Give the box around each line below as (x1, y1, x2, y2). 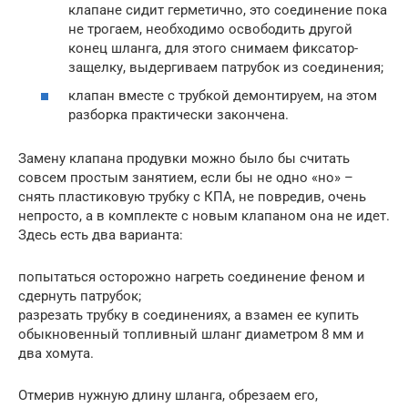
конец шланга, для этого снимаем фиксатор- (68, 39, 358, 56)
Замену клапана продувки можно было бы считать (18, 150, 350, 168)
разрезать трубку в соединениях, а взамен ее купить (18, 307, 359, 324)
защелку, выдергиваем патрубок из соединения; (68, 58, 383, 76)
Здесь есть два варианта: (18, 227, 183, 244)
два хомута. (18, 345, 94, 362)
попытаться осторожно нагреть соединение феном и (18, 269, 365, 286)
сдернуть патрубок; (18, 288, 141, 305)
